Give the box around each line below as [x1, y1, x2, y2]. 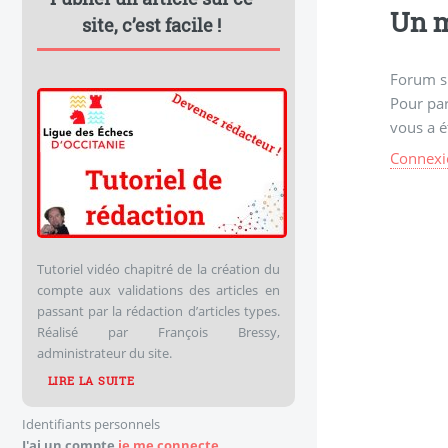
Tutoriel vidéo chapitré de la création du [37, 259, 280, 278]
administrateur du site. [37, 343, 172, 362]
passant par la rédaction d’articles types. [37, 301, 280, 320]
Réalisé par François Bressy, [37, 322, 280, 341]
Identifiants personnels [22, 414, 160, 433]
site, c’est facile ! [82, 12, 222, 37]
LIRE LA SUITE [47, 374, 135, 389]
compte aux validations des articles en [37, 280, 280, 299]
